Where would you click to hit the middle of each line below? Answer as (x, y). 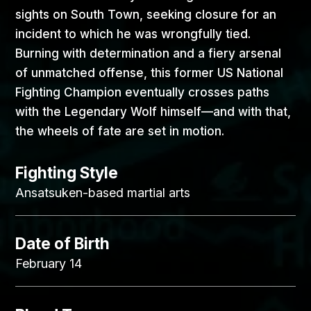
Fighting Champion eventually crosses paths (143, 92)
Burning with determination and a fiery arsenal (149, 53)
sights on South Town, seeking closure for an (146, 14)
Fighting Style (67, 172)
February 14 (49, 264)
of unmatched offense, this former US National (150, 73)
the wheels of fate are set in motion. (120, 131)
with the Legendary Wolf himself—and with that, (153, 111)
